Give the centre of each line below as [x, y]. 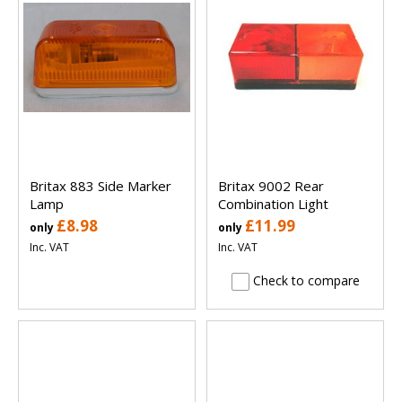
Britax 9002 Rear [271, 185]
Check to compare [304, 280]
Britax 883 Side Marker [100, 185]
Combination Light [273, 203]
